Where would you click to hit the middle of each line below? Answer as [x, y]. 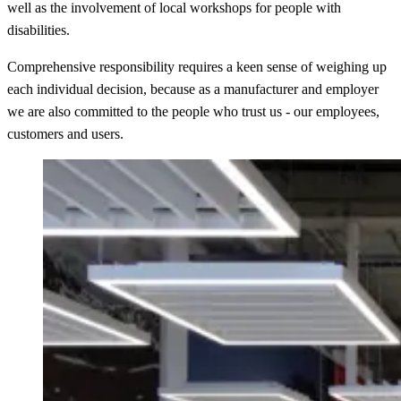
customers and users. [65, 133]
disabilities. [38, 30]
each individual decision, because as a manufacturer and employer [193, 89]
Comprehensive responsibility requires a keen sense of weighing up [197, 66]
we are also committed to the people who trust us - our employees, [193, 111]
